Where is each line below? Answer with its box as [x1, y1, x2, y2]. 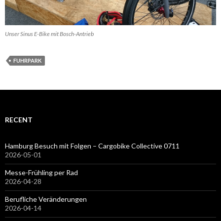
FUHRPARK [13, 57, 41, 64]
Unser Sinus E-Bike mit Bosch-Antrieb [5, 30, 94, 37]
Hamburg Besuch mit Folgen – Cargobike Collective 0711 [5, 141, 180, 150]
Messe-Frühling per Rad [5, 168, 78, 177]
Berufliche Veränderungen [5, 194, 87, 203]
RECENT [5, 115, 33, 124]
